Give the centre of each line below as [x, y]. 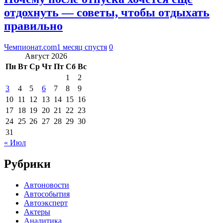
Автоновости [47, 185]
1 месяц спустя [82, 47]
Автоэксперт [46, 203]
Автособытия [47, 194]
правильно [33, 26]
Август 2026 [46, 56]
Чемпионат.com [30, 47]
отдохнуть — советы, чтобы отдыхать [107, 13]
